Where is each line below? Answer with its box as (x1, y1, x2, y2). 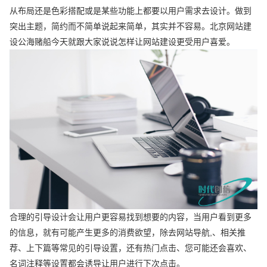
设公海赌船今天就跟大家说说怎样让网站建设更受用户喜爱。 (10, 36, 235, 46)
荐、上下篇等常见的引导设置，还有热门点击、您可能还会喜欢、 (10, 243, 252, 253)
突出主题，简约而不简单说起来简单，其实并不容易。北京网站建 (10, 21, 252, 31)
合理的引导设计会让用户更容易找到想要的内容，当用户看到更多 (10, 212, 252, 222)
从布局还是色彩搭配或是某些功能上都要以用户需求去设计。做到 (10, 5, 252, 15)
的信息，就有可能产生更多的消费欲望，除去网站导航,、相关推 (10, 228, 246, 238)
